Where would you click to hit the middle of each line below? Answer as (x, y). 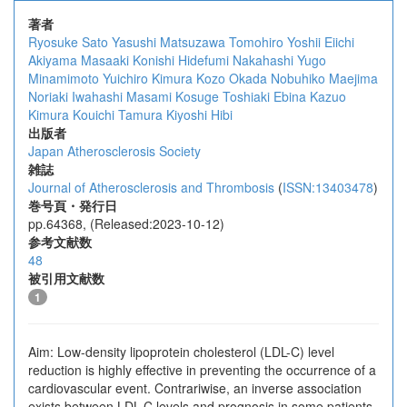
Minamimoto (64, 78)
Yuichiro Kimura (148, 78)
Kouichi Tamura (118, 114)
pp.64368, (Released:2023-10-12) (126, 223)
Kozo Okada (232, 78)
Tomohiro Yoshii (275, 42)
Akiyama (53, 60)
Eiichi (339, 42)
